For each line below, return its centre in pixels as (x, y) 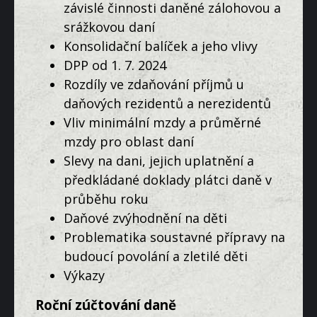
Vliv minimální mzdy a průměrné (162, 122)
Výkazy (84, 275)
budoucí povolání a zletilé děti (156, 256)
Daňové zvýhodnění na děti (145, 218)
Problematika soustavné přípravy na (174, 237)
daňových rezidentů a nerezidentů (167, 103)
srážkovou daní (109, 27)
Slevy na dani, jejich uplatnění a (159, 160)
